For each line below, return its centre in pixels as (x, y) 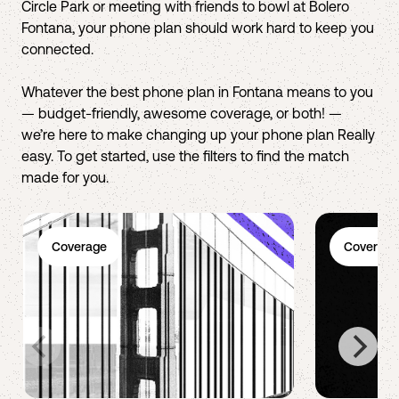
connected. (57, 49)
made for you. (65, 177)
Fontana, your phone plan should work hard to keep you (198, 28)
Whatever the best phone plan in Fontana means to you (197, 92)
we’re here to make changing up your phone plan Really (198, 134)
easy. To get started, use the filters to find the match (185, 156)
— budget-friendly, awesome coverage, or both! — (182, 113)
